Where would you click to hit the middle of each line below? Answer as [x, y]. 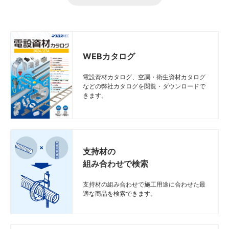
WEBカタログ [109, 56]
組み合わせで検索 [116, 164]
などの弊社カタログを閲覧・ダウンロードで [144, 86]
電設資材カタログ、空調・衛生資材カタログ [144, 77]
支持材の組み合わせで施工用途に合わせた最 [144, 184]
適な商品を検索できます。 [120, 193]
